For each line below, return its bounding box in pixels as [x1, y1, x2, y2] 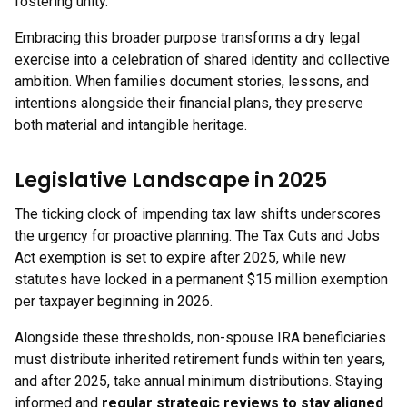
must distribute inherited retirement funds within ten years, [15, 351, 385, 368]
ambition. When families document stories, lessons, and [15, 73, 369, 90]
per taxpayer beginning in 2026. [15, 293, 213, 310]
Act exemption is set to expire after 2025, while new [15, 249, 346, 266]
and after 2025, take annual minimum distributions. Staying [15, 372, 382, 390]
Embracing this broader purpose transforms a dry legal [15, 29, 360, 46]
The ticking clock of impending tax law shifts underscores [15, 205, 381, 223]
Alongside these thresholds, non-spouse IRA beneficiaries [15, 329, 386, 346]
